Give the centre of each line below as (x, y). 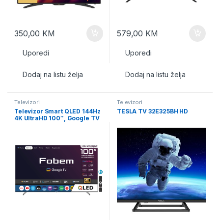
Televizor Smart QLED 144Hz (57, 111)
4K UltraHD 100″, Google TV (57, 118)
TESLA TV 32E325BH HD (153, 111)
